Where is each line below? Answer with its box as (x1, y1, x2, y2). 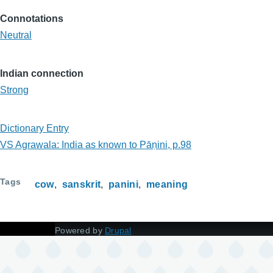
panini (108, 179, 139, 190)
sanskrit (62, 179, 101, 190)
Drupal (105, 225, 132, 235)
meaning (146, 179, 188, 190)
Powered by (55, 225, 105, 235)
